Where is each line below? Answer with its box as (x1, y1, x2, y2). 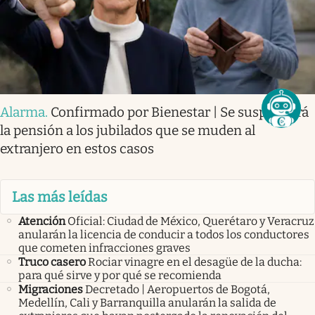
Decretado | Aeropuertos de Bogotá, (85, 283, 270, 297)
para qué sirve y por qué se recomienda (18, 269, 221, 283)
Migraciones (18, 283, 83, 297)
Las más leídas (12, 188, 108, 205)
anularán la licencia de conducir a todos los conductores (18, 228, 309, 242)
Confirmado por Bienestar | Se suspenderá (51, 103, 309, 120)
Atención (18, 214, 65, 229)
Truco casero (18, 255, 86, 269)
